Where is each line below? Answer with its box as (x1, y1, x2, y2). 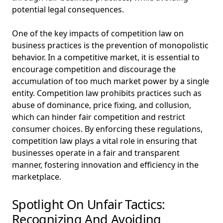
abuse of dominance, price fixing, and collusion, (12, 100, 191, 111)
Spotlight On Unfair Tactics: (12, 196, 165, 213)
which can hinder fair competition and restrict (12, 111, 185, 122)
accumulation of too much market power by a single (12, 76, 209, 87)
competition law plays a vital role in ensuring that (12, 135, 197, 146)
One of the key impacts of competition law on (12, 28, 184, 39)
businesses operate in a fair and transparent (12, 147, 180, 158)
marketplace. (12, 171, 61, 182)
